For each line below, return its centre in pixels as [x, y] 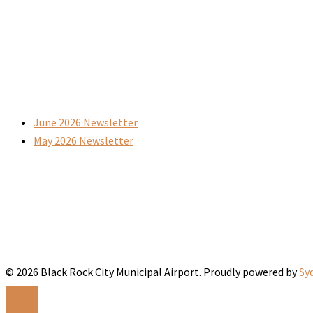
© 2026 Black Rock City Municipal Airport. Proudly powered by [152, 272]
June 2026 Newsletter [86, 123]
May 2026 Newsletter [83, 141]
